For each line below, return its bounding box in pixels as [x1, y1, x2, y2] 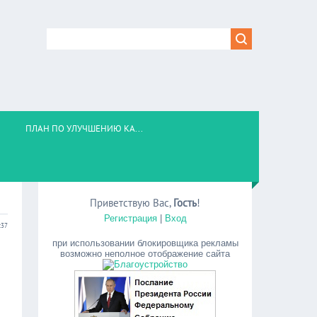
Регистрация [103, 213, 157, 224]
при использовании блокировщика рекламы [52, 238, 238, 248]
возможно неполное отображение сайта [60, 248, 231, 259]
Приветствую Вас [90, 196, 170, 209]
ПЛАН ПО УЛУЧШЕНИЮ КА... [25, 122, 143, 134]
